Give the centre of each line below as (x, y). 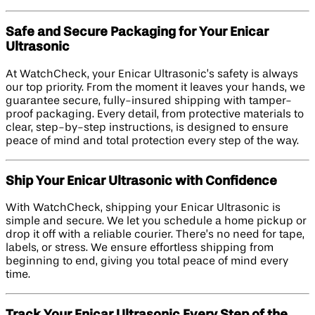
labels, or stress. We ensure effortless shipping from (140, 249)
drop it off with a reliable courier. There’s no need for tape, (155, 235)
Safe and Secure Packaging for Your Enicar (137, 33)
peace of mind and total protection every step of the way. (152, 141)
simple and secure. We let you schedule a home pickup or (156, 222)
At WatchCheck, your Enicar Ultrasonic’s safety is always (152, 74)
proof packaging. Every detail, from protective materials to (155, 114)
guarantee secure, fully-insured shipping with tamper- (149, 101)
